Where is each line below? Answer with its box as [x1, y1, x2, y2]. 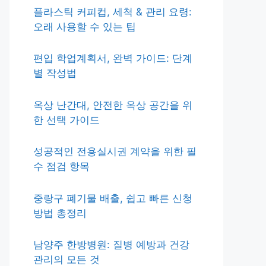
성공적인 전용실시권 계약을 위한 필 [33, 145, 197, 157]
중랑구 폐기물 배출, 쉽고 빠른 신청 [33, 192, 192, 204]
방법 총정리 [33, 207, 87, 219]
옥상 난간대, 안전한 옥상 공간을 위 [33, 99, 192, 111]
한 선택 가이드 [33, 113, 100, 126]
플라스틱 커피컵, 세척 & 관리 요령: [33, 5, 192, 18]
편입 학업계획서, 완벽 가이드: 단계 [33, 52, 192, 64]
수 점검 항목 [33, 160, 90, 172]
